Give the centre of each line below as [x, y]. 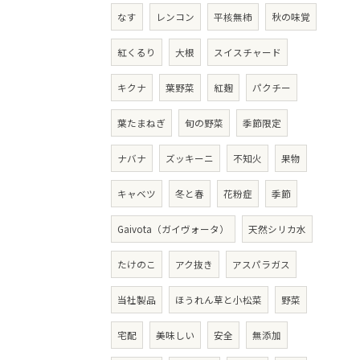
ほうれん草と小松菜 [219, 300]
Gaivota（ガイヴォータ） [173, 229]
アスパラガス [261, 264]
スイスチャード [247, 52]
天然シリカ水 [277, 229]
